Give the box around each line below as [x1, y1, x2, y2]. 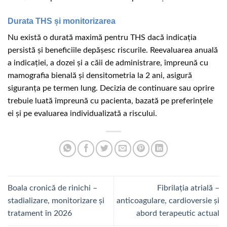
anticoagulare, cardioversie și [117, 197, 219, 205]
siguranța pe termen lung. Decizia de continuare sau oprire [8, 84, 214, 93]
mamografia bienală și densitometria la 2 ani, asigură [8, 71, 192, 80]
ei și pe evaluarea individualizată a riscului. [8, 109, 157, 118]
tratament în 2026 [8, 209, 72, 218]
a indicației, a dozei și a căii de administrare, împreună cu [8, 59, 208, 67]
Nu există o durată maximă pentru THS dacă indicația [8, 33, 197, 42]
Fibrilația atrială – [157, 184, 219, 193]
